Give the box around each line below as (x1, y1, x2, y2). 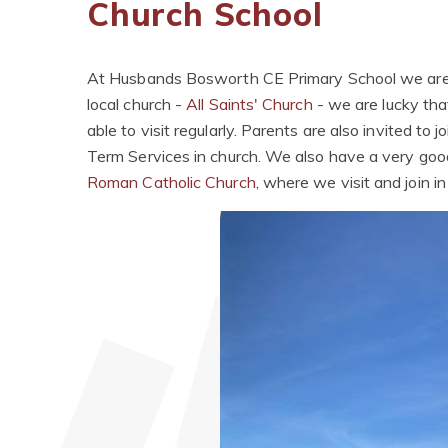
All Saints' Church (186, 94, 313, 114)
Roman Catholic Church (87, 172, 256, 192)
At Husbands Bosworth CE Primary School (87, 68, 397, 88)
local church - (87, 94, 187, 114)
